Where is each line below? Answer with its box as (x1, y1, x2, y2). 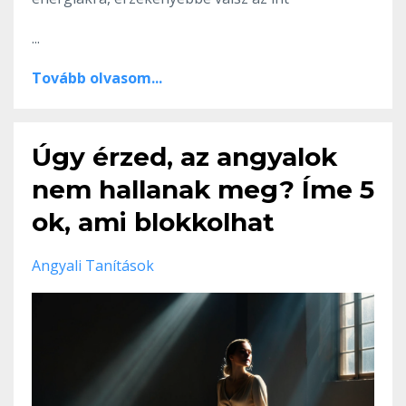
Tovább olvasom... (32, 67, 162, 88)
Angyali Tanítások (32, 255, 154, 275)
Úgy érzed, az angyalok (32, 140, 337, 172)
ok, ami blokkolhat (32, 206, 275, 237)
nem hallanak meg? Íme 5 (32, 173, 374, 205)
